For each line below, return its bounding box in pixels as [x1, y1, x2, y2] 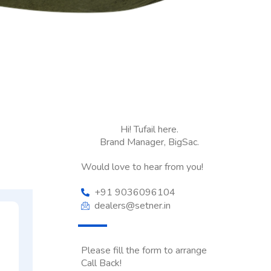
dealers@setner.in [94, 198, 171, 212]
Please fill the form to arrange [80, 243, 207, 257]
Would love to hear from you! [80, 160, 203, 174]
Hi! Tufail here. [120, 122, 179, 136]
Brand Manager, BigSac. [100, 135, 200, 149]
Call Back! [80, 256, 122, 270]
